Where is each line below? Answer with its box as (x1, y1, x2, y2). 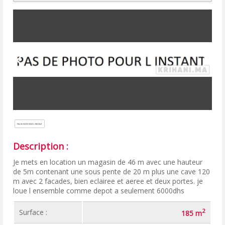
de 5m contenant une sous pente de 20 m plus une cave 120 (13, 166, 210, 176)
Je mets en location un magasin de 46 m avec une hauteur (13, 157, 203, 167)
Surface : (19, 207, 48, 217)
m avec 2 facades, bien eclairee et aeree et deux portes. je (13, 176, 203, 186)
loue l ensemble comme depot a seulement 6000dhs (13, 185, 185, 195)
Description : (13, 140, 69, 152)
